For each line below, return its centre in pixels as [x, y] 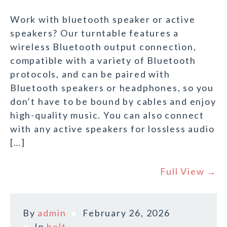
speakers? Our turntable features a [95, 33]
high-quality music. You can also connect [107, 115]
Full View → [188, 172]
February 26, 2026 [126, 213]
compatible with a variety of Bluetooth [103, 61]
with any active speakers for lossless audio [112, 129]
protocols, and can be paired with [90, 74]
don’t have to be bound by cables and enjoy [113, 102]
